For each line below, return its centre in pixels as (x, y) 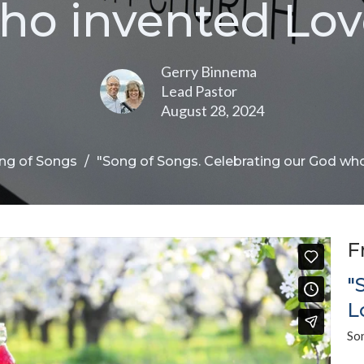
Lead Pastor (199, 91)
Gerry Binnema (209, 71)
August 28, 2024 (212, 110)
